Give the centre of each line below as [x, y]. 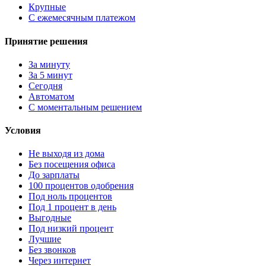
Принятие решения [46, 41]
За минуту [49, 64]
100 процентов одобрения [81, 186]
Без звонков [52, 250]
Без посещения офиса [72, 164]
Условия [23, 131]
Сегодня [45, 85]
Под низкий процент [71, 229]
